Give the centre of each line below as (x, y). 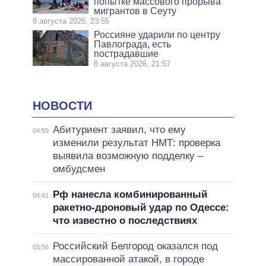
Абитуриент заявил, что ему (119, 130)
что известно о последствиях (125, 221)
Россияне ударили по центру (157, 34)
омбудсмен (79, 169)
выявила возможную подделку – (128, 156)
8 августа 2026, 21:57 (132, 64)
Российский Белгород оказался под (135, 246)
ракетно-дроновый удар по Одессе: (141, 208)
